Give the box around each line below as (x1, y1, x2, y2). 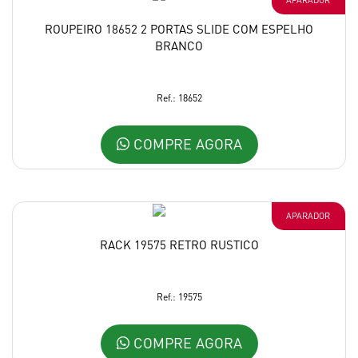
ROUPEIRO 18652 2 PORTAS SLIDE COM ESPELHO (45, 20, 313, 37)
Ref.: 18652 (156, 91, 202, 104)
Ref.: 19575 (156, 290, 202, 303)
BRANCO (155, 37, 203, 54)
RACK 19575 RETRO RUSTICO (99, 236, 259, 253)
